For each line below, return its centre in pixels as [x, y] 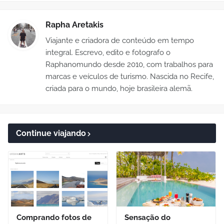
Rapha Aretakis [74, 25]
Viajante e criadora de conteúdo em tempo [120, 41]
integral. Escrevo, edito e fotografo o [108, 53]
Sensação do [147, 218]
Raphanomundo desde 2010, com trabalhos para [129, 65]
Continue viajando [51, 133]
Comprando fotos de [54, 218]
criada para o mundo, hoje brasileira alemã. [119, 89]
